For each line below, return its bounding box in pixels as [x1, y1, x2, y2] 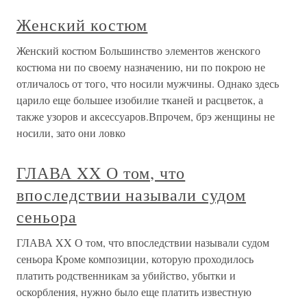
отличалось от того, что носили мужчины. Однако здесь [16, 76, 279, 90]
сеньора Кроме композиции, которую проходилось [16, 251, 254, 266]
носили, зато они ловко [16, 125, 125, 140]
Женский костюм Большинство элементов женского [16, 43, 260, 58]
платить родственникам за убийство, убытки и [16, 268, 236, 282]
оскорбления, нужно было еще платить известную [16, 284, 251, 299]
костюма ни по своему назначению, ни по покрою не [16, 60, 265, 74]
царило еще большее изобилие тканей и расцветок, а [16, 93, 263, 107]
